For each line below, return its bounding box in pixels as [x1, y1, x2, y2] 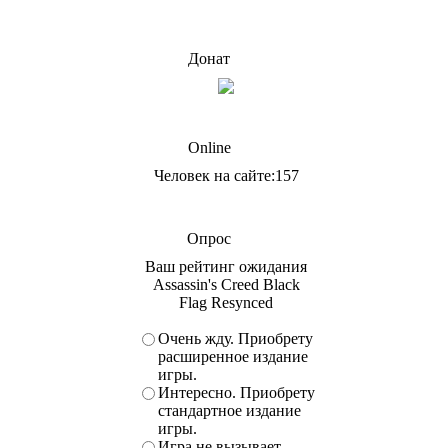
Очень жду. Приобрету [158, 330, 313, 347]
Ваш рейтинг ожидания [145, 258, 307, 275]
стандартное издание [158, 402, 301, 419]
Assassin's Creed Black [152, 276, 300, 293]
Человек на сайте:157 [153, 167, 299, 184]
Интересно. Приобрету [158, 384, 315, 401]
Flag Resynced [179, 294, 273, 311]
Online [187, 139, 231, 156]
